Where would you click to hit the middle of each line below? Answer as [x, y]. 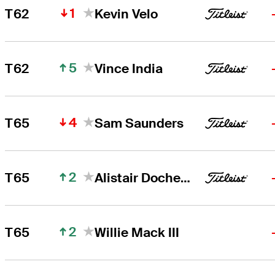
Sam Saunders [139, 123]
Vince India [129, 68]
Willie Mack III [137, 232]
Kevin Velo [126, 14]
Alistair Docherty [186, 177]
